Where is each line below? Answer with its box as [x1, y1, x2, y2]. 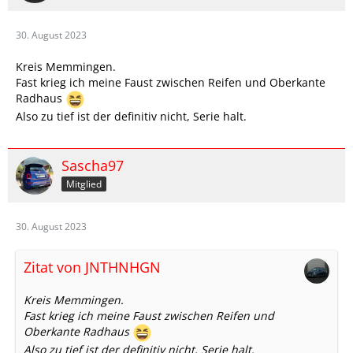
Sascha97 [61, 156, 124, 176]
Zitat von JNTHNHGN [24, 258, 161, 277]
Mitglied [66, 177, 102, 191]
